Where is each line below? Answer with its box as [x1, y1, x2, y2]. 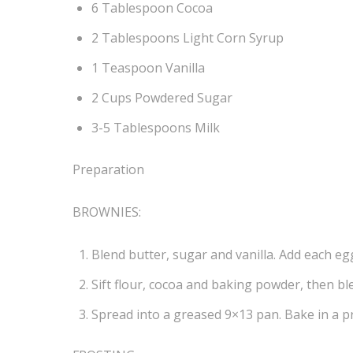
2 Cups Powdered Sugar [91, 89, 232, 107]
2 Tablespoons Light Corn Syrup [91, 29, 284, 47]
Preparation [72, 160, 144, 178]
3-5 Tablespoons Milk [91, 119, 220, 137]
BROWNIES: [72, 203, 141, 221]
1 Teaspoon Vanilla [91, 59, 205, 77]
